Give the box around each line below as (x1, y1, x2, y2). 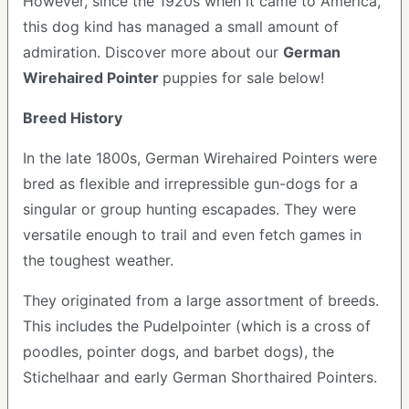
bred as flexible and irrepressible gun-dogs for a (23, 174, 358, 193)
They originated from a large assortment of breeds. (23, 291, 379, 309)
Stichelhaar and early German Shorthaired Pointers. (23, 368, 382, 386)
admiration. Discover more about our (23, 43, 283, 61)
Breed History (23, 109, 122, 127)
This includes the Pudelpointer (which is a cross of (23, 317, 371, 335)
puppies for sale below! (163, 68, 324, 87)
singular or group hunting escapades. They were (23, 200, 356, 218)
